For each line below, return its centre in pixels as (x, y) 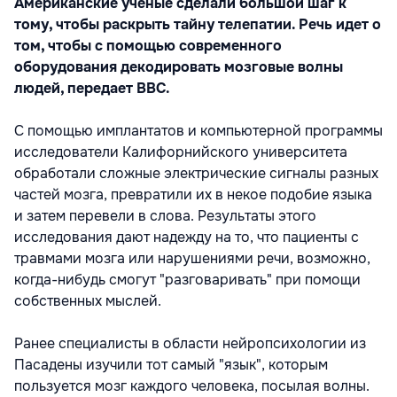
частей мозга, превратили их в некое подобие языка (193, 195)
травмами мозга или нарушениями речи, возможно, (192, 258)
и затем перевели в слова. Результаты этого (165, 216)
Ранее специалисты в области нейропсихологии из (190, 343)
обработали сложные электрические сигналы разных (196, 173)
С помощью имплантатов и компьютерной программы (198, 131)
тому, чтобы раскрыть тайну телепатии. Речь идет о (198, 24)
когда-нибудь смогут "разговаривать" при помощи (187, 280)
